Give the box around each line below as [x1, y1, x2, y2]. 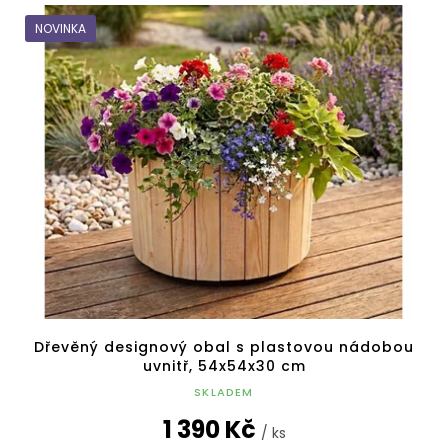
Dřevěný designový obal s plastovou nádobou [34, 337, 414, 358]
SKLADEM [194, 384, 254, 401]
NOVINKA [35, 19, 86, 37]
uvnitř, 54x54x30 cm [142, 356, 306, 377]
